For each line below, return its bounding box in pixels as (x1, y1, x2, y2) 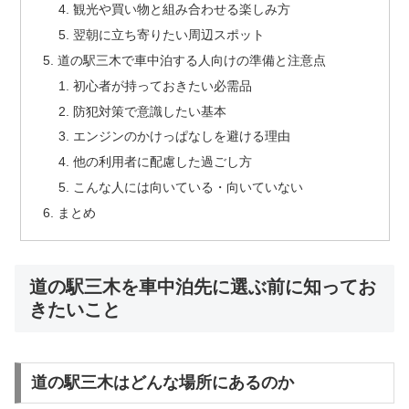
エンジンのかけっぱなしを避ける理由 (73, 129, 291, 144)
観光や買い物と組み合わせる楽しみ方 (73, 2, 291, 17)
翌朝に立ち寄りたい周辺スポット (73, 26, 266, 42)
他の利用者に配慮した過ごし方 (73, 154, 253, 170)
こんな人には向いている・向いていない (73, 180, 304, 195)
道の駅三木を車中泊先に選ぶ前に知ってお (29, 277, 376, 298)
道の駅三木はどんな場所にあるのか (30, 373, 294, 393)
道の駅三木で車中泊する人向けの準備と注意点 (57, 52, 326, 68)
